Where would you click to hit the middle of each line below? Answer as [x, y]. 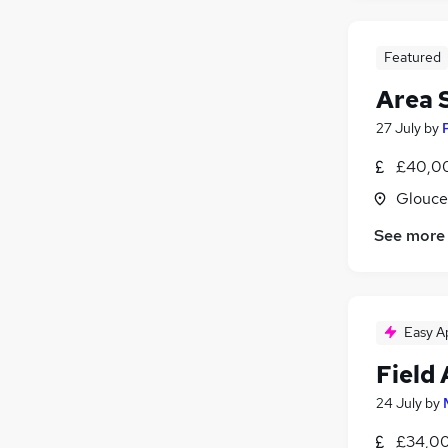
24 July [399, 403]
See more [409, 236]
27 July [398, 127]
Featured [412, 56]
